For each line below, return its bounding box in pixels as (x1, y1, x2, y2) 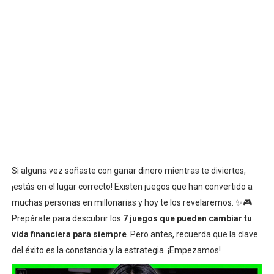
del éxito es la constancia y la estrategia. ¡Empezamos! (11, 245, 221, 255)
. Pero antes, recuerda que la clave (126, 229, 258, 239)
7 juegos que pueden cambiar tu (122, 213, 252, 223)
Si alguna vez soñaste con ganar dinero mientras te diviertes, (11, 165, 246, 176)
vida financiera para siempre (11, 229, 127, 239)
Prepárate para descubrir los (11, 213, 123, 223)
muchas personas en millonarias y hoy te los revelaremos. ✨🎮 (11, 197, 252, 207)
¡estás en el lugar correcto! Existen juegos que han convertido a (11, 181, 253, 191)
